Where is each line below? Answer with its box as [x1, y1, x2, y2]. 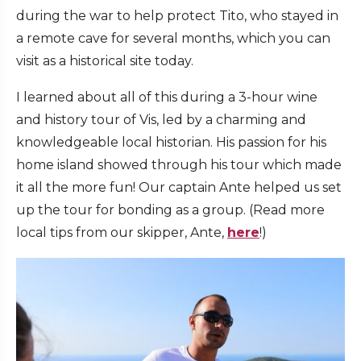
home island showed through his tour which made [16, 157, 342, 173]
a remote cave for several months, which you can [16, 31, 330, 47]
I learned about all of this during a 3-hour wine [16, 89, 317, 106]
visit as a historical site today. [16, 53, 193, 69]
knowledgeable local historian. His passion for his [16, 135, 326, 151]
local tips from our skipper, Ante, [16, 225, 227, 241]
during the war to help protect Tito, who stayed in [16, 8, 338, 24]
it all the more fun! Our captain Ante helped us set [16, 180, 342, 196]
